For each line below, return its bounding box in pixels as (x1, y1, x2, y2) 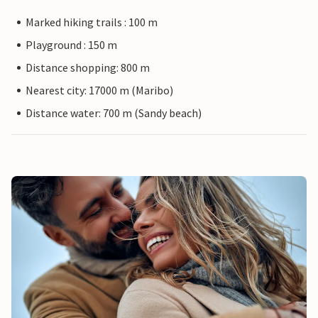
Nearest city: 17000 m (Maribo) (26, 83, 173, 97)
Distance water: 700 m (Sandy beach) (26, 106, 202, 120)
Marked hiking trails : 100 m (26, 15, 158, 29)
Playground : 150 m (26, 38, 117, 52)
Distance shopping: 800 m (26, 60, 150, 75)
